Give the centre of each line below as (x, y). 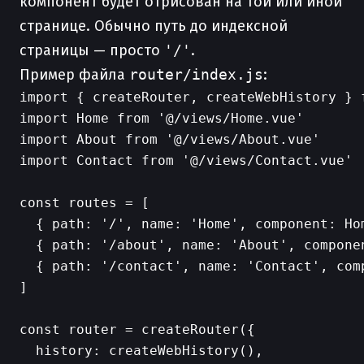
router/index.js (196, 74)
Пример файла (74, 75)
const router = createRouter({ (137, 329)
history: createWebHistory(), (141, 351)
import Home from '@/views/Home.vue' (162, 118)
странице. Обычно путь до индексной (154, 26)
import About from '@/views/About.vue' (170, 139)
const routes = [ (84, 203)
